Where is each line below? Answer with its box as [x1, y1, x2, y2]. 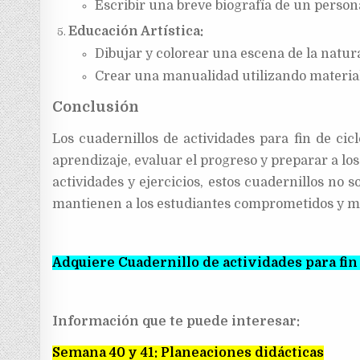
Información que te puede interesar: [52, 314, 301, 329]
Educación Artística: [68, 23, 204, 39]
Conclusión [52, 99, 140, 116]
